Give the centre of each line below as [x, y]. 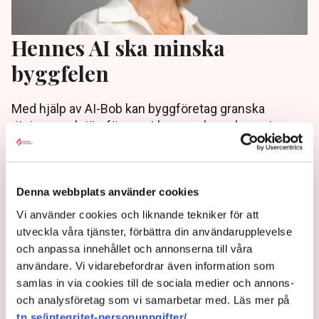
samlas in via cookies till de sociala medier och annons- [155, 283]
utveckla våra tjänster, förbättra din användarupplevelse [154, 231]
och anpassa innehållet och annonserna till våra [135, 249]
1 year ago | [37, 171]
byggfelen [60, 73]
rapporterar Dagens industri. [90, 142]
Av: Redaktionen [98, 171]
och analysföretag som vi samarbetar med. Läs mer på [153, 300]
